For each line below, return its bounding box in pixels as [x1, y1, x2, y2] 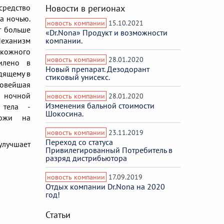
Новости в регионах [45, 2, 125, 14]
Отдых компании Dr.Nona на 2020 [45, 181, 165, 191]
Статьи [45, 208, 70, 220]
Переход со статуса [45, 136, 113, 147]
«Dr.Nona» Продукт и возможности [45, 27, 167, 37]
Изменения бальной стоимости [45, 100, 154, 110]
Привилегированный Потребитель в [45, 144, 172, 155]
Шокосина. [45, 108, 83, 118]
